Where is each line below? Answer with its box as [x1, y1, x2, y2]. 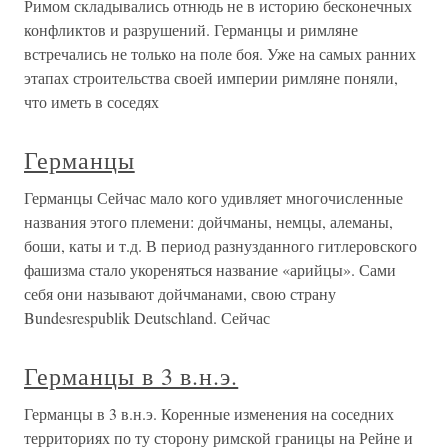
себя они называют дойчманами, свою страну [24, 283, 336, 305]
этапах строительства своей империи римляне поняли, [24, 67, 398, 89]
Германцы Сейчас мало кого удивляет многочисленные [24, 187, 403, 209]
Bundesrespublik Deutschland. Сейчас [24, 307, 270, 329]
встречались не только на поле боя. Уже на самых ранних [24, 43, 416, 65]
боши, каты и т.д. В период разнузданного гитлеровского [24, 235, 417, 257]
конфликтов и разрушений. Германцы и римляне [24, 19, 358, 41]
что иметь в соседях [24, 91, 159, 113]
